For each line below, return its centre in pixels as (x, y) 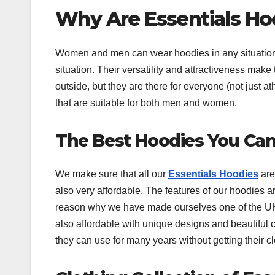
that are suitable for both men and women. (146, 103)
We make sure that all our (112, 174)
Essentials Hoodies (213, 174)
